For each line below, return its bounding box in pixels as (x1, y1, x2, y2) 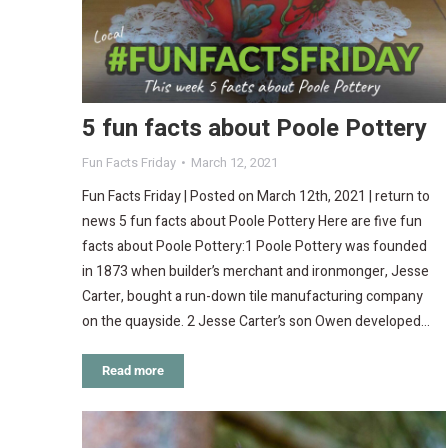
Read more (102, 362, 164, 378)
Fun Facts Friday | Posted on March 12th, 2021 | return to (82, 185, 430, 207)
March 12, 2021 (191, 152, 278, 172)
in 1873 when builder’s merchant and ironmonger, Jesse (82, 260, 429, 282)
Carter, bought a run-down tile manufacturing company (82, 285, 423, 307)
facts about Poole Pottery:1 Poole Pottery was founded (82, 235, 427, 257)
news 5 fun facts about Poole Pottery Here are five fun (82, 210, 422, 232)
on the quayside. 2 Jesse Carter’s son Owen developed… (82, 310, 430, 332)
